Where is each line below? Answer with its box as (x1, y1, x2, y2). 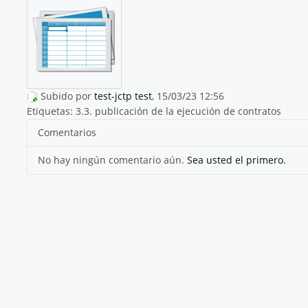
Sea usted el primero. (186, 153, 286, 166)
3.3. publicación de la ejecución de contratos (75, 104, 281, 118)
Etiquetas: (26, 104, 76, 118)
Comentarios (37, 125, 96, 139)
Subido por (40, 89, 94, 102)
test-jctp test (93, 89, 152, 102)
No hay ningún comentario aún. (37, 153, 187, 166)
